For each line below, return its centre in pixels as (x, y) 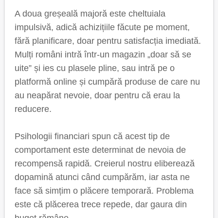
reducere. (33, 109)
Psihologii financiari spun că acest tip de (92, 136)
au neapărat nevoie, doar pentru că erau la (97, 95)
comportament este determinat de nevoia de (100, 150)
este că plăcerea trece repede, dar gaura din (101, 204)
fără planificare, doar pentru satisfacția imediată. (108, 41)
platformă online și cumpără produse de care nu (107, 82)
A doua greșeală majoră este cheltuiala (90, 14)
